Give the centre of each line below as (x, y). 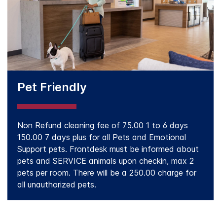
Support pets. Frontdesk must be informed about (108, 149)
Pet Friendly (52, 87)
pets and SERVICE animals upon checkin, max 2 (106, 161)
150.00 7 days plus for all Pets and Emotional (102, 137)
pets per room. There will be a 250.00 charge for (107, 173)
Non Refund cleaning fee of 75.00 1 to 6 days (103, 125)
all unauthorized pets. (57, 184)
